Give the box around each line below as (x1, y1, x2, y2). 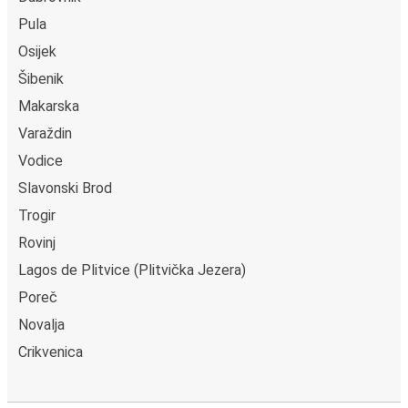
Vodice (18, 151, 63, 169)
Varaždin (18, 124, 72, 142)
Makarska (18, 97, 79, 115)
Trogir (18, 206, 56, 224)
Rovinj (18, 233, 56, 251)
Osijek (18, 42, 56, 60)
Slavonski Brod (18, 178, 112, 197)
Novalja (18, 315, 65, 333)
